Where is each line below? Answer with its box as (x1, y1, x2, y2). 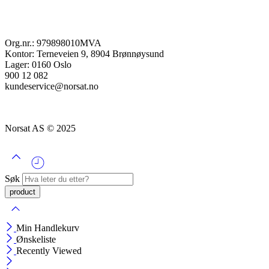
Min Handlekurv (16, 223, 79, 234)
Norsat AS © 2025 (5, 123, 76, 134)
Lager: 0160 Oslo (5, 59, 71, 70)
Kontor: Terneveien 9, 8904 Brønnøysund (5, 49, 164, 59)
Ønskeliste (16, 234, 56, 245)
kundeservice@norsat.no (5, 81, 98, 92)
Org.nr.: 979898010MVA (5, 38, 101, 49)
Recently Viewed (16, 246, 82, 256)
